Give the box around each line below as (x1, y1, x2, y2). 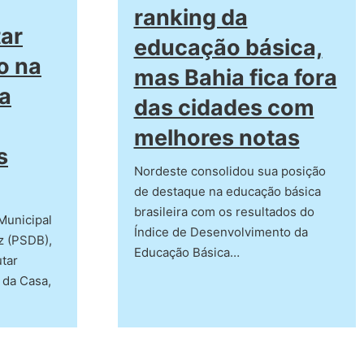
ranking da (133, 4, 248, 32)
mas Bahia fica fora (133, 64, 337, 92)
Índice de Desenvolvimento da (133, 224, 308, 240)
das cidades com (133, 94, 314, 122)
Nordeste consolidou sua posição (133, 163, 326, 180)
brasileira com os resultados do (133, 204, 314, 220)
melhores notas (133, 124, 300, 152)
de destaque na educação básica (133, 184, 321, 200)
